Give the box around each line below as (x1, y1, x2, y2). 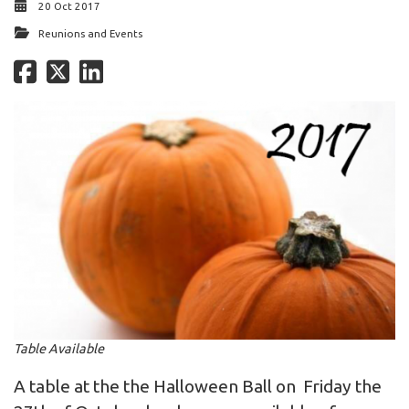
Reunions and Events (38, 26, 142, 39)
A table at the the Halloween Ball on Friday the (14, 375, 382, 396)
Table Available (14, 341, 104, 356)
